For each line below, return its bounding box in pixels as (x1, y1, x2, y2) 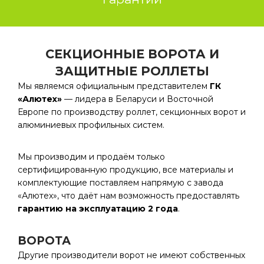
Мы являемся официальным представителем (18, 81, 210, 91)
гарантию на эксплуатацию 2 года (18, 203, 178, 214)
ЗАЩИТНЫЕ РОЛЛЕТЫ (55, 64, 209, 78)
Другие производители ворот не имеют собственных (18, 250, 245, 260)
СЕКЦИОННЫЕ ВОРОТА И (45, 47, 219, 61)
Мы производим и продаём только (18, 151, 165, 162)
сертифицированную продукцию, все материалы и (18, 164, 233, 175)
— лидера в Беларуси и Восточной (62, 94, 213, 104)
